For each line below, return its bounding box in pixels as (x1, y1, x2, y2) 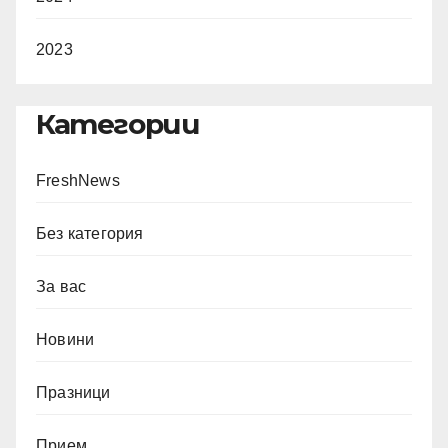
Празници (36, 383, 111, 401)
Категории (36, 106, 200, 141)
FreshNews (36, 171, 120, 189)
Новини (36, 330, 95, 348)
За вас (36, 277, 87, 295)
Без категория (36, 224, 144, 242)
